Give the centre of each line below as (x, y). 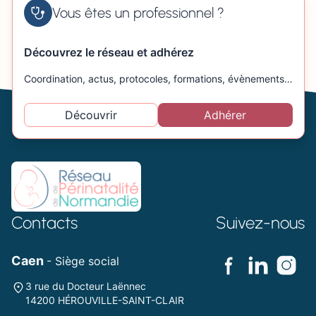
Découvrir (91, 115)
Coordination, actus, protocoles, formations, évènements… (158, 79)
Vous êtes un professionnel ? (138, 13)
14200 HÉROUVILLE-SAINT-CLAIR (105, 300)
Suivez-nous (260, 223)
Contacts (44, 223)
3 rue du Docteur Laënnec (86, 286)
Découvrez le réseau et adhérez (109, 53)
